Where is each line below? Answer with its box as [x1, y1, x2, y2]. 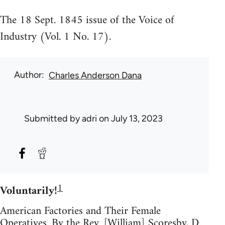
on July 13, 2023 [97, 113, 163, 124]
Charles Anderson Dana [49, 69, 142, 81]
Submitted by [24, 113, 82, 124]
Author [14, 69, 42, 80]
